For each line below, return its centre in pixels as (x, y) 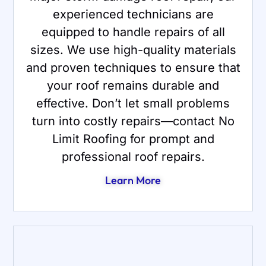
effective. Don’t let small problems (133, 103)
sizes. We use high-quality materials (133, 50)
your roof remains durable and (133, 85)
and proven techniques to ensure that (133, 67)
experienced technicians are (133, 14)
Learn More (133, 180)
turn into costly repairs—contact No (133, 121)
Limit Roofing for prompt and (133, 139)
